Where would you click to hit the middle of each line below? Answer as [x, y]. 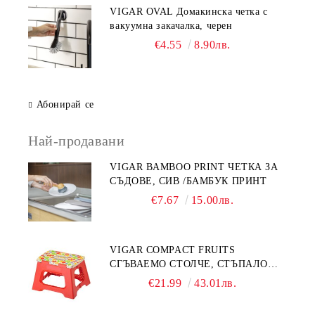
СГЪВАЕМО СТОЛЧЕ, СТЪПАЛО [189, 264]
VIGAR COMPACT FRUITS [173, 250]
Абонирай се [65, 104]
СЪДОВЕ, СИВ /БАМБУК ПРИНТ [188, 181]
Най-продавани [77, 141]
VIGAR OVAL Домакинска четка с [189, 12]
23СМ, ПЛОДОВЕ [151, 278]
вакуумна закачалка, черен [171, 26]
